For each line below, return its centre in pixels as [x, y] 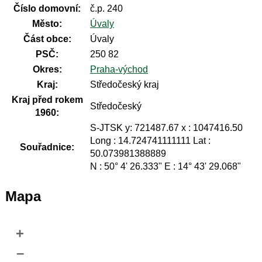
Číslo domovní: [47, 9]
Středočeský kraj [124, 85]
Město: [47, 24]
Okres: [47, 70]
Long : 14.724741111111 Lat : [150, 141]
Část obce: [47, 39]
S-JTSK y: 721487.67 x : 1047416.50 [166, 128]
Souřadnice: [47, 147]
